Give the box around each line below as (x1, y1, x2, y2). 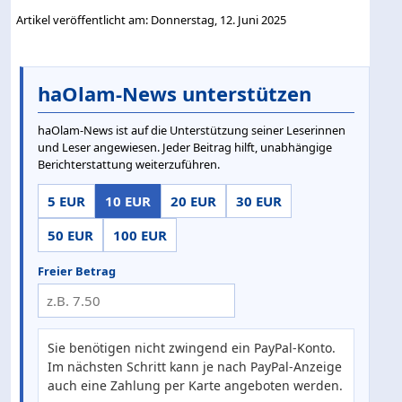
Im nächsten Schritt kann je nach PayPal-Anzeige (48, 358, 342, 376)
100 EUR (113, 226, 167, 245)
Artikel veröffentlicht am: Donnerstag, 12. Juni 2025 (16, 11, 287, 28)
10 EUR (105, 192, 151, 211)
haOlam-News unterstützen (38, 80, 311, 108)
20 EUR (170, 192, 216, 211)
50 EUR (48, 226, 93, 245)
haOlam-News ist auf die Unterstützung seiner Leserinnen (38, 122, 345, 139)
